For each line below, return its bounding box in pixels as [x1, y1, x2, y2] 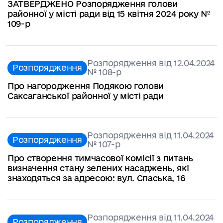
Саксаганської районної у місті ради [7, 91, 164, 101]
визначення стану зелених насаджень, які [7, 163, 189, 173]
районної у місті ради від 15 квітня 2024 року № [7, 9, 210, 19]
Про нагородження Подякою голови [7, 81, 164, 91]
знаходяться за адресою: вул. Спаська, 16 [7, 173, 185, 183]
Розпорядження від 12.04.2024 [87, 58, 215, 68]
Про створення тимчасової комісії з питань [7, 153, 193, 163]
